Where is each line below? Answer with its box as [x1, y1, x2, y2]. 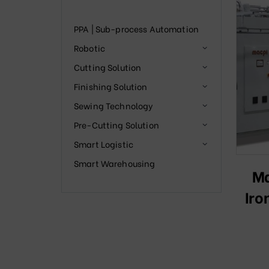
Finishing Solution [74, 80, 148, 93]
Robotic [74, 41, 105, 55]
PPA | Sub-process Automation [74, 22, 199, 35]
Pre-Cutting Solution [74, 118, 159, 131]
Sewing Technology [74, 99, 154, 112]
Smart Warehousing [74, 157, 156, 170]
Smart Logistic [74, 138, 133, 151]
